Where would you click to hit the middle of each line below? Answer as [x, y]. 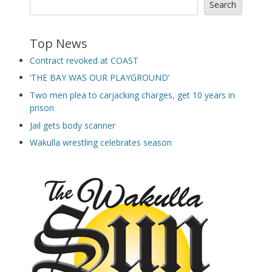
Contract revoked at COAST [84, 60]
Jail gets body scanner [73, 125]
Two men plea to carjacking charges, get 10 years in [132, 95]
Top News [59, 43]
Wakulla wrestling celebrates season [101, 143]
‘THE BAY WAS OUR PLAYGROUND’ [100, 78]
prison [42, 108]
